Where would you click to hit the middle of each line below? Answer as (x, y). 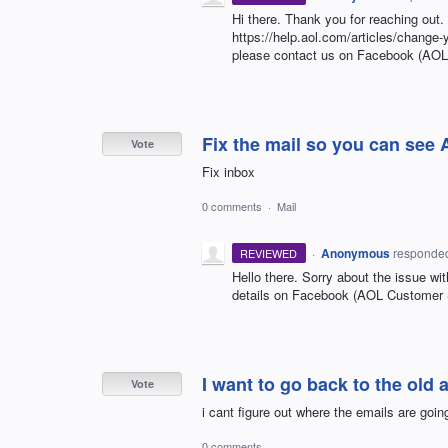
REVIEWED (269, 253)
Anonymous (355, 253)
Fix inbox (228, 171)
